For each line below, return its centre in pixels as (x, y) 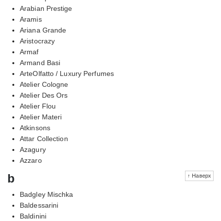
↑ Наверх (199, 175)
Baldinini (33, 216)
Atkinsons (35, 128)
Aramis (31, 19)
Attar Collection (44, 138)
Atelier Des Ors (44, 95)
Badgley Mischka (47, 194)
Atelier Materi (41, 117)
